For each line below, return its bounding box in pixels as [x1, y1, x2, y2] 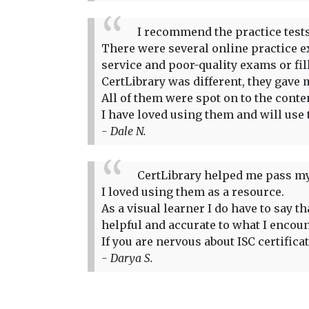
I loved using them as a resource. [101, 184, 284, 199]
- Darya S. [101, 250, 153, 265]
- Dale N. [101, 123, 146, 138]
